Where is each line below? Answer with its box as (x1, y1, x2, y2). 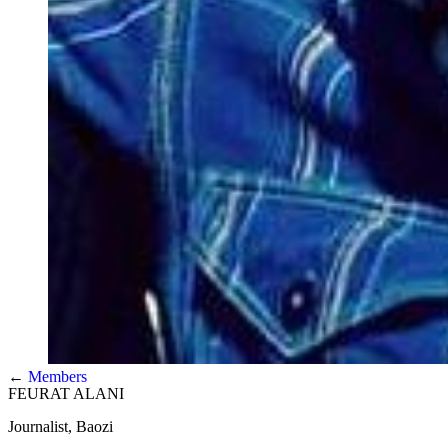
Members (28, 368, 87, 386)
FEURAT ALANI (8, 385, 124, 403)
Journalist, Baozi (8, 418, 113, 436)
